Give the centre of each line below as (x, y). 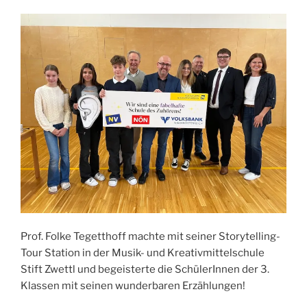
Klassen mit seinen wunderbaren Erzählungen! (133, 286)
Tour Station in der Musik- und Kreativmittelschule (143, 253)
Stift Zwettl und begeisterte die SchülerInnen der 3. (145, 270)
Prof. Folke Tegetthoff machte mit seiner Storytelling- (150, 237)
